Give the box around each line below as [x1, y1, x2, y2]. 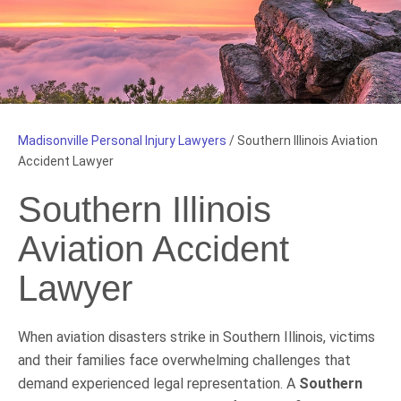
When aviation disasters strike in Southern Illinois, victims [18, 328, 375, 346]
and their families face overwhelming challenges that [18, 351, 351, 369]
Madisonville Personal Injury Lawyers [18, 132, 226, 148]
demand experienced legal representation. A [18, 374, 299, 392]
